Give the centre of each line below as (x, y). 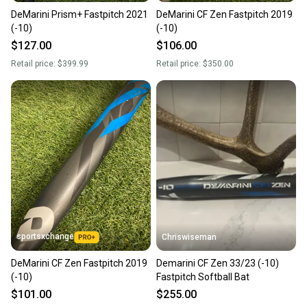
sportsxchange (45, 236)
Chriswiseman (189, 237)
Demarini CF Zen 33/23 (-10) (218, 263)
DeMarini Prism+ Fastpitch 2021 (79, 14)
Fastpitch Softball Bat (203, 277)
